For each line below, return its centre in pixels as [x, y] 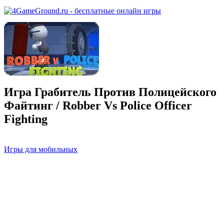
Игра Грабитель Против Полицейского [110, 92]
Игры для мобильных [41, 149]
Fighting [26, 119]
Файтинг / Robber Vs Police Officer [98, 105]
